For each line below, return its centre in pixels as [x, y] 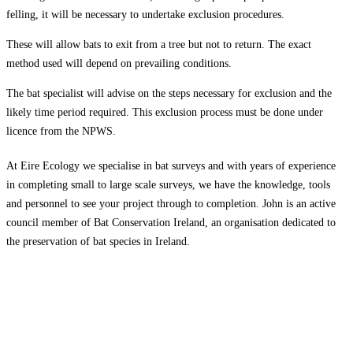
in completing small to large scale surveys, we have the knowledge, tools [168, 184]
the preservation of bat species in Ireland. [98, 241]
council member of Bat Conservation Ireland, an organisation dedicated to [171, 222]
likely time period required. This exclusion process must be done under [165, 112]
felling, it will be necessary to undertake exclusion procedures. [145, 14]
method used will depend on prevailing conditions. [119, 63]
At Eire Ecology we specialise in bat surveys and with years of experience [171, 165]
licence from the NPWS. [61, 131]
